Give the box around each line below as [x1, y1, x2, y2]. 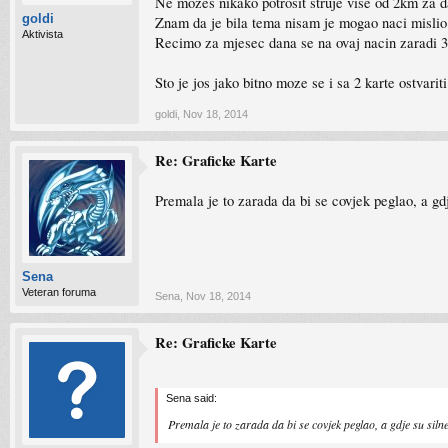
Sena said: [166, 391, 217, 404]
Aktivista [22, 28, 63, 40]
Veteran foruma [22, 286, 96, 298]
